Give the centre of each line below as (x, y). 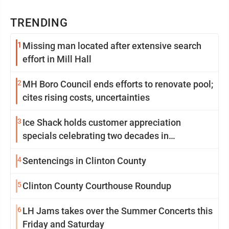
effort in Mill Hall (57, 59)
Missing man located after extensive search (112, 46)
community (46, 149)
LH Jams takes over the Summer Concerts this (118, 211)
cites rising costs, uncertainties (110, 98)
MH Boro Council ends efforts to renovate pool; (84, 84)
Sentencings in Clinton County (84, 161)
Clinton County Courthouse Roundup (97, 186)
